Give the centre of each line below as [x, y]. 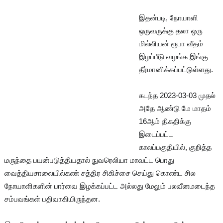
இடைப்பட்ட [156, 134]
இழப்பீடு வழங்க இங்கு [173, 56]
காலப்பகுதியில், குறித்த [175, 147]
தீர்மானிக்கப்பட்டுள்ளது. [177, 69]
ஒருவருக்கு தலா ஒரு [170, 30]
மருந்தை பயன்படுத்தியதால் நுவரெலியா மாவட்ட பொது [89, 160]
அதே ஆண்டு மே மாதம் [175, 108]
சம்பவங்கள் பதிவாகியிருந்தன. [53, 199]
